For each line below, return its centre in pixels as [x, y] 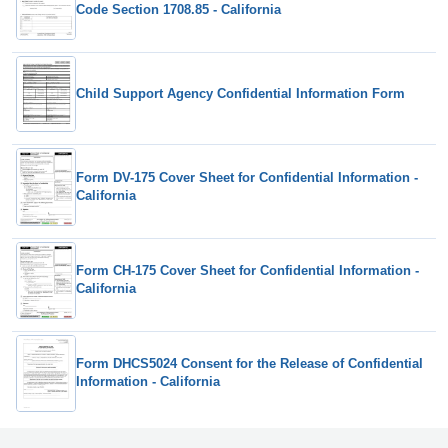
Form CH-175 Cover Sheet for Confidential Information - [247, 271]
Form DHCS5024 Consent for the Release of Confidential [249, 364]
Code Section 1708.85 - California [178, 10]
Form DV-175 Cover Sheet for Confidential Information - [247, 177]
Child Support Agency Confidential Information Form [240, 94]
